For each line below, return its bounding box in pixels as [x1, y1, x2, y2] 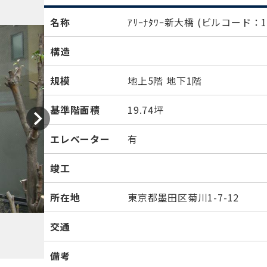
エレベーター [50, 132, 110, 146]
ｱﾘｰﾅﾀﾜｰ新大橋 [128, 15, 197, 29]
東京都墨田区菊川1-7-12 [128, 190, 240, 204]
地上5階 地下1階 [128, 73, 203, 88]
